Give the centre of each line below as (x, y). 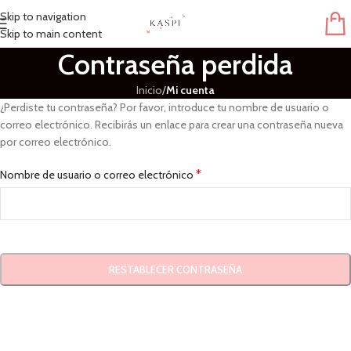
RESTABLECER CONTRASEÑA (175, 270)
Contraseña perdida (175, 64)
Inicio (149, 90)
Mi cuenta (190, 90)
